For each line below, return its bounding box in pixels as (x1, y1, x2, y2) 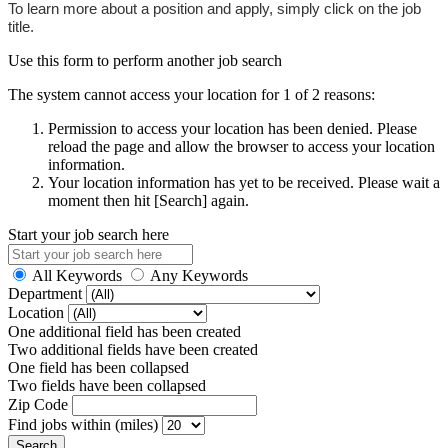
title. (8, 17, 34, 35)
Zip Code (8, 395, 72, 413)
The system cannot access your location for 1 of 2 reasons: (8, 85, 375, 103)
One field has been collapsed (8, 358, 189, 376)
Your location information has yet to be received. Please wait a (48, 173, 440, 191)
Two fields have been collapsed (8, 376, 206, 394)
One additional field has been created (8, 322, 241, 340)
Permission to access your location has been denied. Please (48, 119, 417, 137)
